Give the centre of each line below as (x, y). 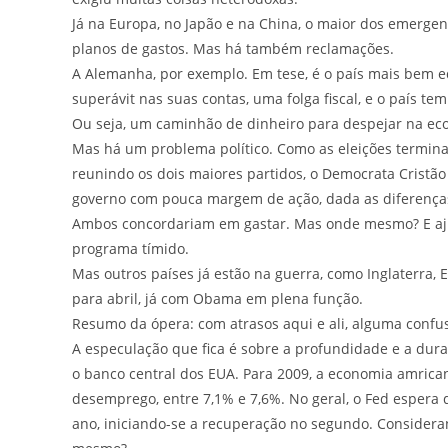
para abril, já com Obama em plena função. (217, 298)
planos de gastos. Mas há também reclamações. (233, 48)
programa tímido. (130, 248)
